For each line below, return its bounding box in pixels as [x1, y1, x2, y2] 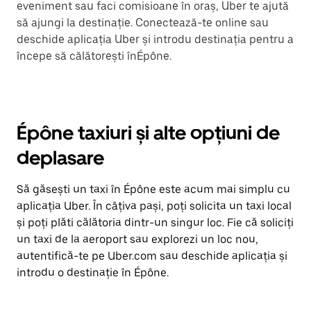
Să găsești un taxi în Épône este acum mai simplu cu [17, 183, 290, 196]
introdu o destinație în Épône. [17, 266, 169, 279]
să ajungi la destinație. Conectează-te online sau [17, 16, 269, 29]
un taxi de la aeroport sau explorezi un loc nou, [17, 233, 258, 246]
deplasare [17, 146, 104, 169]
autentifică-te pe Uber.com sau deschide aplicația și [17, 249, 287, 262]
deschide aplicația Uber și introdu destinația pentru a [17, 33, 294, 46]
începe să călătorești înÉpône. [17, 49, 171, 62]
